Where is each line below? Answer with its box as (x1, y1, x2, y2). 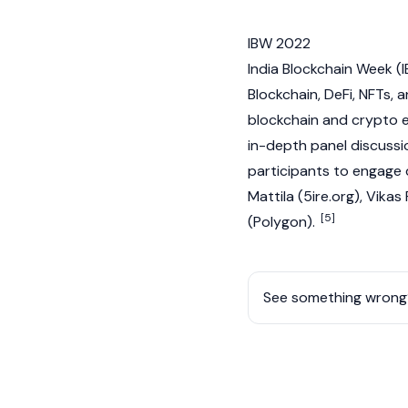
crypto (352, 110, 398, 129)
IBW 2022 (248, 34, 311, 53)
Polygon (253, 212, 307, 231)
